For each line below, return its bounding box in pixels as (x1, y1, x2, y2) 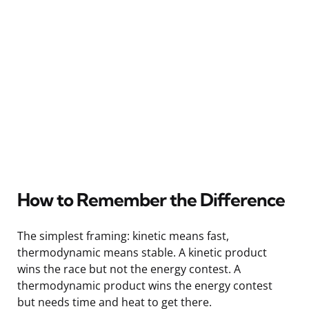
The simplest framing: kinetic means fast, (17, 228, 229, 243)
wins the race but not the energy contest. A (17, 261, 241, 277)
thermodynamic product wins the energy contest (17, 277, 272, 293)
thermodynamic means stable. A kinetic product (17, 244, 267, 260)
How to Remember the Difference (17, 188, 285, 211)
